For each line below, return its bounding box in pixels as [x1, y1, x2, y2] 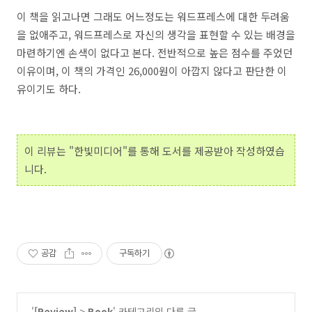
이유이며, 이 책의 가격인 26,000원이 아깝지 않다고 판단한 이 [17, 63, 287, 78]
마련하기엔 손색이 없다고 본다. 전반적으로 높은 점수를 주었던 [17, 45, 292, 60]
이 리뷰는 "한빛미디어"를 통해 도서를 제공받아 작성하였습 [24, 143, 285, 158]
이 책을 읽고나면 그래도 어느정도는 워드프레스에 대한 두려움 [17, 8, 290, 24]
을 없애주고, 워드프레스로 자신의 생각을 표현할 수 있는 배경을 [17, 26, 295, 42]
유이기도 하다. [17, 81, 81, 96]
